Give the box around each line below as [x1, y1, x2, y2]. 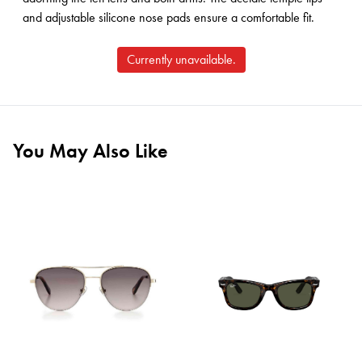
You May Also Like [13, 138, 168, 163]
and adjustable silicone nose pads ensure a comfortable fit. [23, 9, 314, 26]
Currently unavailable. [126, 51, 236, 68]
